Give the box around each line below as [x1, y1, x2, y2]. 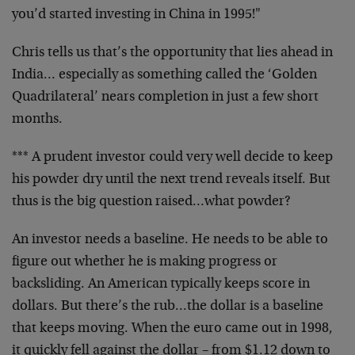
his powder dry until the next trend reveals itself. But [12, 173, 330, 187]
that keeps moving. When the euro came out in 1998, [12, 322, 333, 336]
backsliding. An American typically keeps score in [12, 277, 310, 292]
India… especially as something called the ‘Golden [12, 68, 317, 82]
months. [12, 113, 63, 127]
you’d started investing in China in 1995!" [12, 8, 261, 22]
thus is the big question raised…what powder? [12, 195, 291, 209]
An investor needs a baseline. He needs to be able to [12, 233, 328, 247]
